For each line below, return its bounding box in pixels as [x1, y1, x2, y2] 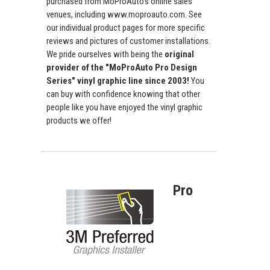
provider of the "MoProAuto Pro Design [46, 62, 197, 74]
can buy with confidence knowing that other [46, 89, 200, 100]
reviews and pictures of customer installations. [46, 36, 210, 47]
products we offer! [46, 115, 111, 127]
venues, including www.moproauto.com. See [46, 9, 202, 20]
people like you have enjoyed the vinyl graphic [46, 102, 202, 113]
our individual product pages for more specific [46, 22, 205, 34]
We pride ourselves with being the [46, 49, 165, 60]
